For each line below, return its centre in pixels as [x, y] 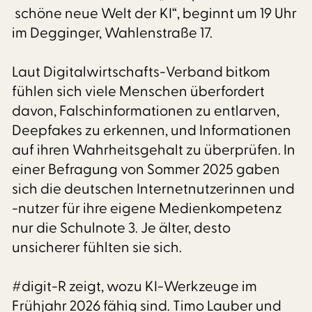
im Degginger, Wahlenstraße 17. [112, 33]
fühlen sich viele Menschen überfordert [139, 92]
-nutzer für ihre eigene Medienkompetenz [147, 209]
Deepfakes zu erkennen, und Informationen [152, 131]
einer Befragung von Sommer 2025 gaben [146, 170]
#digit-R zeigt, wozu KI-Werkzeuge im [135, 287]
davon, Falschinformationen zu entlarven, [146, 111]
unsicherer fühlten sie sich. [97, 248]
